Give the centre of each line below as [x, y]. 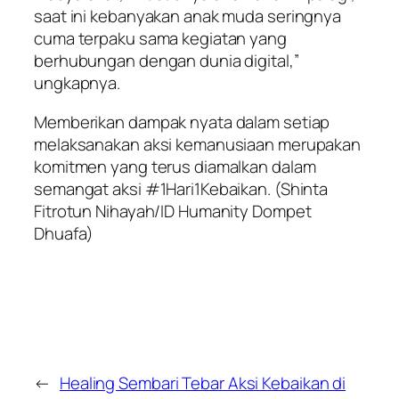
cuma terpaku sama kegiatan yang [160, 39]
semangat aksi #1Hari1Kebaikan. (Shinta [181, 188]
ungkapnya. [77, 83]
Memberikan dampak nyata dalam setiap [182, 122]
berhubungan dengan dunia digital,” [167, 61]
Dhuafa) [64, 233]
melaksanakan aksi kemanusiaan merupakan [198, 144]
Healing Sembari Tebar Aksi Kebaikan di [203, 383]
